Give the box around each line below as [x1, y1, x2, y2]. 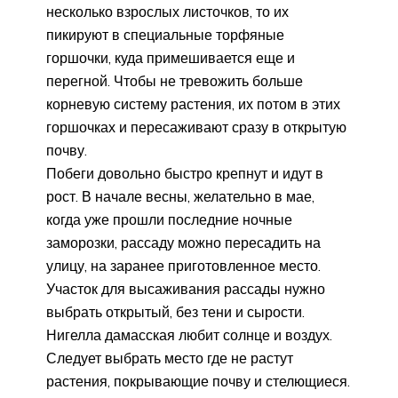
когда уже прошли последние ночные [46, 210, 292, 228]
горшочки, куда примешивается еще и [46, 48, 295, 67]
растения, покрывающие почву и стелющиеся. [46, 371, 350, 390]
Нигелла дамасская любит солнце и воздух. [46, 325, 332, 344]
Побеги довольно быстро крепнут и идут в [46, 163, 323, 182]
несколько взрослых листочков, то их [46, 2, 289, 20]
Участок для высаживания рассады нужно [46, 279, 325, 298]
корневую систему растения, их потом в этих [46, 94, 340, 113]
